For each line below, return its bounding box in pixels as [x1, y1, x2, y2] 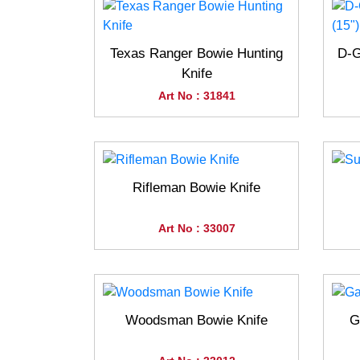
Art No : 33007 [157, 222, 235, 235]
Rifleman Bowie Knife [133, 180, 260, 196]
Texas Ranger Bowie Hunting [110, 46, 283, 62]
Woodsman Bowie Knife [125, 313, 268, 329]
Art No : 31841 [157, 89, 235, 103]
